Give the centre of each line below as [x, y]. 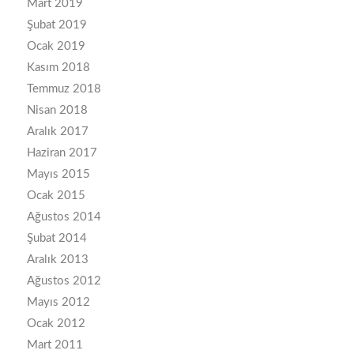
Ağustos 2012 [64, 281]
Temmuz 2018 [64, 89]
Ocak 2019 [56, 47]
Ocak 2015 [56, 196]
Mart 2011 [55, 345]
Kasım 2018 [58, 68]
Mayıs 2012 [58, 303]
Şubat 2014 [56, 239]
